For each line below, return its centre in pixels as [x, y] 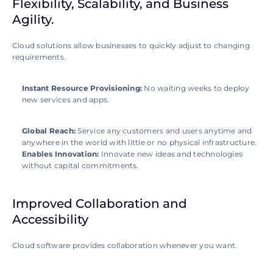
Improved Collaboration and [100, 204]
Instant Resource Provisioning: [83, 88]
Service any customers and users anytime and [165, 131]
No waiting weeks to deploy [197, 88]
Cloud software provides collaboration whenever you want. [125, 246]
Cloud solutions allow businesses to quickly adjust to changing [131, 46]
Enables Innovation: [62, 154]
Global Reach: [50, 131]
